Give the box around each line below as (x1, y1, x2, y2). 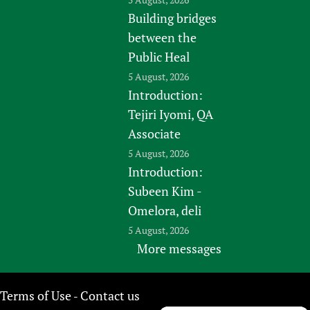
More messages (136, 239, 221, 257)
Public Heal (128, 48, 190, 65)
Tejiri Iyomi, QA (128, 105, 214, 122)
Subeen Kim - (128, 182, 202, 199)
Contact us (80, 286, 140, 304)
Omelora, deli (128, 201, 202, 219)
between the (128, 28, 197, 46)
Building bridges (128, 9, 217, 26)
